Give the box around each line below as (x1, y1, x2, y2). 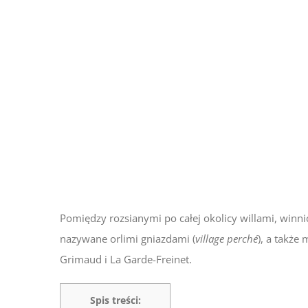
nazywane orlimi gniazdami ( (60, 232, 195, 246)
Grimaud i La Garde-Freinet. (60, 252, 192, 267)
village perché (195, 232, 258, 246)
